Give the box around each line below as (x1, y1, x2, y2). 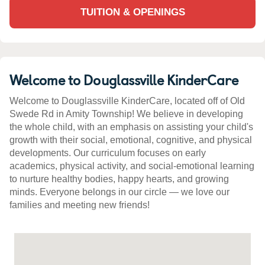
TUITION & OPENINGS (80, 7, 185, 18)
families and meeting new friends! (9, 200, 150, 211)
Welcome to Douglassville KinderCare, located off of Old (9, 96, 245, 106)
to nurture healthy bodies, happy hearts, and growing (9, 174, 229, 185)
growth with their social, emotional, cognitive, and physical (9, 135, 252, 146)
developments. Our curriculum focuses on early (9, 148, 206, 159)
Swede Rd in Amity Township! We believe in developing (9, 109, 243, 119)
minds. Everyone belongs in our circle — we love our (9, 187, 230, 198)
